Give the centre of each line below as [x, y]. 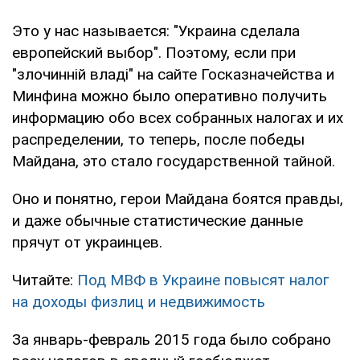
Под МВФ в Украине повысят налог [203, 280]
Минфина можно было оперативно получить [170, 96]
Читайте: [45, 280]
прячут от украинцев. [87, 242]
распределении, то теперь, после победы [158, 139]
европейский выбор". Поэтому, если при [154, 52]
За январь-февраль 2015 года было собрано [172, 339]
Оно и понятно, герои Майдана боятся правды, [178, 198]
